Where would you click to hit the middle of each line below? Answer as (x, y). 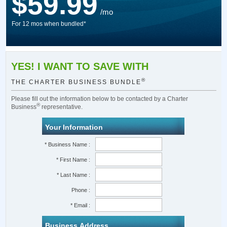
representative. (62, 107)
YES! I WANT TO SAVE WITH (80, 66)
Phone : (81, 190)
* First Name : (73, 160)
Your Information (74, 127)
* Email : (81, 205)
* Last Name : (74, 175)
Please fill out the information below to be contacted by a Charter (100, 99)
